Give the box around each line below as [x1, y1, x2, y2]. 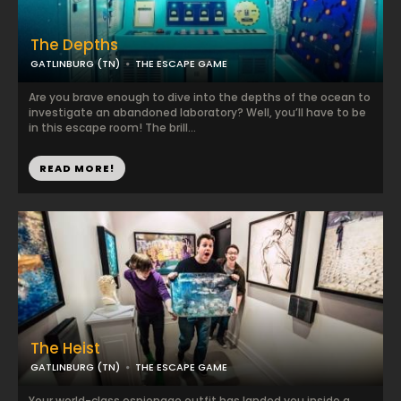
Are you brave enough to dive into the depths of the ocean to [29, 90, 371, 105]
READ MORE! [39, 161, 115, 175]
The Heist [30, 337, 100, 359]
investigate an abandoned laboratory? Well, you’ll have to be [29, 105, 366, 120]
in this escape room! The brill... [29, 120, 196, 135]
